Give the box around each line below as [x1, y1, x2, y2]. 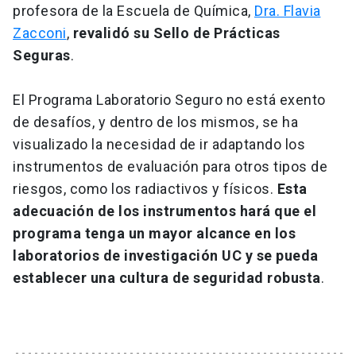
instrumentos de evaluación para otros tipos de [13, 158, 327, 176]
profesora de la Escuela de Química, [13, 2, 254, 20]
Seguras [13, 47, 71, 64]
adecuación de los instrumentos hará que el [13, 203, 316, 220]
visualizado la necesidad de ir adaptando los [13, 136, 305, 153]
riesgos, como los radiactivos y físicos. [13, 180, 277, 198]
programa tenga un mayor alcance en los [13, 225, 296, 242]
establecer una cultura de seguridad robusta [13, 269, 321, 287]
